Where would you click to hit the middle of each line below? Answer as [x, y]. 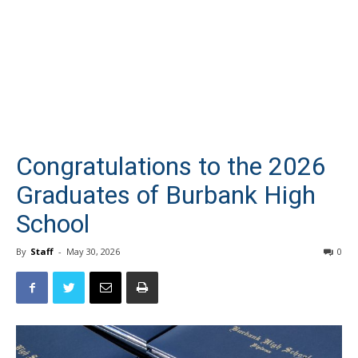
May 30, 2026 [93, 251]
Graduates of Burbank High [166, 195]
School [53, 224]
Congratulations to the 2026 [171, 166]
